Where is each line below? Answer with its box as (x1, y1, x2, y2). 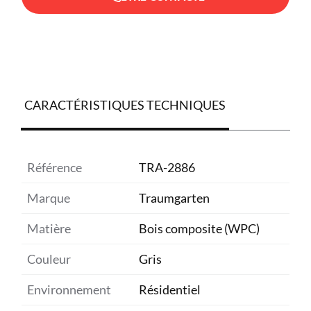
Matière (26, 221, 71, 235)
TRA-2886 (138, 160, 195, 174)
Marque (26, 190, 70, 205)
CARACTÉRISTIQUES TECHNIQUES (24, 97, 226, 112)
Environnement (26, 282, 111, 296)
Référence (26, 160, 82, 174)
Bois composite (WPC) (138, 221, 260, 235)
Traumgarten (138, 190, 210, 205)
